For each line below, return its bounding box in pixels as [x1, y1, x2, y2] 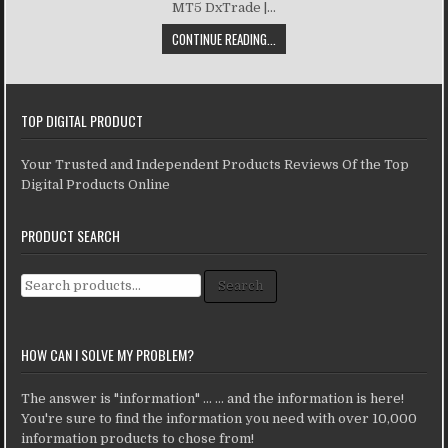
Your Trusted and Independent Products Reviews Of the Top [21, 156, 410, 172]
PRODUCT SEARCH [21, 224, 121, 246]
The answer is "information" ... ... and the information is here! [21, 390, 405, 406]
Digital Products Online [21, 176, 171, 192]
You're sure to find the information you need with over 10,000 [21, 410, 418, 426]
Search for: [20, 270, 92, 286]
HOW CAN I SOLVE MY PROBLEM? [21, 343, 195, 365]
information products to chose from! [21, 430, 255, 446]
